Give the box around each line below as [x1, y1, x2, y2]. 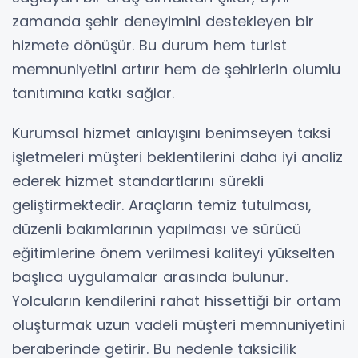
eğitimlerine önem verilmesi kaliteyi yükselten [12, 242, 335, 263]
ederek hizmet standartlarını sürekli [12, 170, 264, 191]
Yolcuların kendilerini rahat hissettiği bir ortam [12, 290, 341, 311]
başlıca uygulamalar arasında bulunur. [12, 266, 288, 287]
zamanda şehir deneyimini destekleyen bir [12, 10, 314, 31]
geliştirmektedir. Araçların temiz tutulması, [12, 194, 312, 215]
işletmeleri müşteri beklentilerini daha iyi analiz [12, 146, 343, 167]
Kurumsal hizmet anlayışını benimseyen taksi [12, 122, 331, 143]
